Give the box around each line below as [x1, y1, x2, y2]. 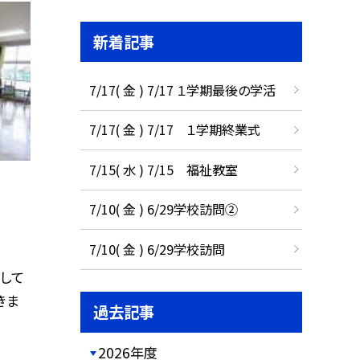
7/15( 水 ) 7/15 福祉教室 [88, 159, 238, 179]
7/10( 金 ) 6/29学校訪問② [88, 199, 238, 219]
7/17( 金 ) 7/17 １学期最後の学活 [88, 80, 276, 100]
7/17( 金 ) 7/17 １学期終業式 [88, 120, 260, 140]
